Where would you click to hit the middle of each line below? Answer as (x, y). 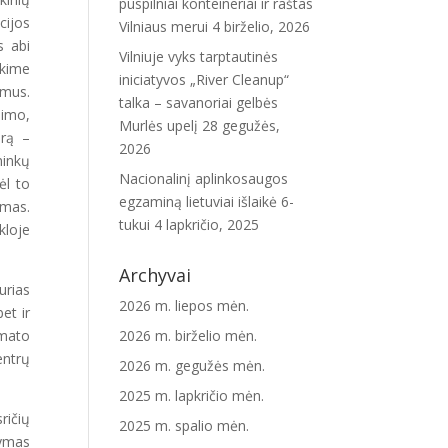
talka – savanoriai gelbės (199, 102)
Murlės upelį (159, 125)
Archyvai (155, 275)
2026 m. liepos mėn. (184, 305)
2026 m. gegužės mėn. (192, 365)
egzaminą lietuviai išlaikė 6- (207, 201)
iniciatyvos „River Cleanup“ (204, 79)
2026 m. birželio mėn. (188, 335)
